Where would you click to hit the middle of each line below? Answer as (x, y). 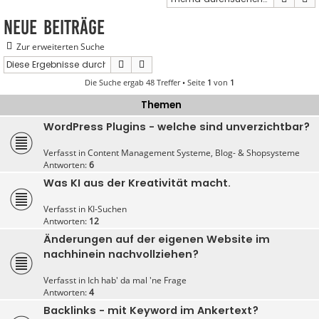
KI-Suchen (107, 209)
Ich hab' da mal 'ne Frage (137, 281)
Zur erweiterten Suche (61, 47)
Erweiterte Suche (185, 64)
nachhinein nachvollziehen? (121, 255)
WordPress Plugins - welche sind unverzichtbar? (177, 127)
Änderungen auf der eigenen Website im (157, 240)
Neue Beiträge (54, 27)
